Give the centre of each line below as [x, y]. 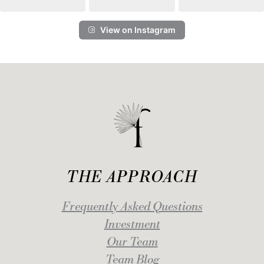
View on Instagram [138, 30]
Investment [132, 225]
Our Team [132, 243]
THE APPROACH [132, 178]
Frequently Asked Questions [132, 207]
